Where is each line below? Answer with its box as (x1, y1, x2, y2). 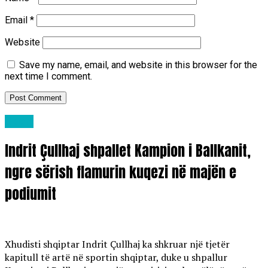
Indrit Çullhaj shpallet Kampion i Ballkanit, (5, 140, 251, 162)
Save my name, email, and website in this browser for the (19, 59, 257, 71)
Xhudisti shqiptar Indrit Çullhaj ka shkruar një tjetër (5, 237, 230, 251)
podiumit (5, 183, 56, 205)
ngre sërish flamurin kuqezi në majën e (5, 162, 236, 184)
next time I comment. (5, 70, 92, 82)
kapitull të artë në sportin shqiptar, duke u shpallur (5, 251, 227, 264)
